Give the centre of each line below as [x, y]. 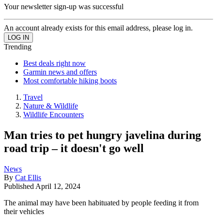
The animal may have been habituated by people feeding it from [101, 202]
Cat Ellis [28, 177]
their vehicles [24, 211]
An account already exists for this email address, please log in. [98, 28]
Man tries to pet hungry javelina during [102, 135]
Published [20, 186]
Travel [33, 97]
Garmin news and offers [60, 72]
